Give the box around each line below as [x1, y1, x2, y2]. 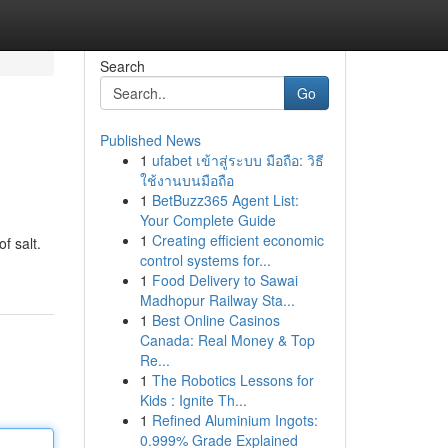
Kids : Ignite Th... [139, 390, 247, 410]
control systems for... [139, 250, 271, 270]
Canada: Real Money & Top [139, 330, 315, 350]
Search [99, 56, 145, 76]
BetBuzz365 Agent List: [151, 190, 299, 210]
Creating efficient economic [151, 230, 324, 250]
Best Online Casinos [151, 310, 280, 330]
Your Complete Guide [139, 210, 276, 230]
